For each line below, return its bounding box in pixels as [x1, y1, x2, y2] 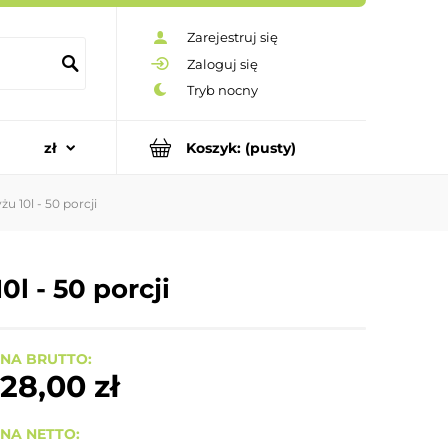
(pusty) [245, 138, 296, 157]
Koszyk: [186, 138, 241, 157]
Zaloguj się [187, 55, 258, 72]
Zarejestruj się [187, 29, 278, 46]
